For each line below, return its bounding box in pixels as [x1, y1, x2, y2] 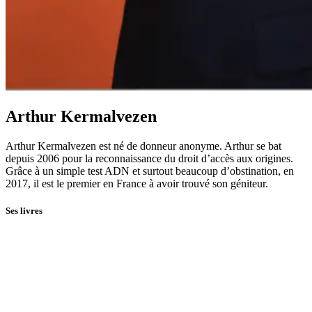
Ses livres [6, 205, 42, 216]
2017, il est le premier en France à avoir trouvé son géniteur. [6, 177, 268, 189]
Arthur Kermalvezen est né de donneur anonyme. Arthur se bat [6, 139, 281, 152]
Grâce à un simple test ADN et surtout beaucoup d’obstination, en [6, 164, 294, 177]
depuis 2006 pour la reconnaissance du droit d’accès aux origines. [6, 152, 293, 164]
